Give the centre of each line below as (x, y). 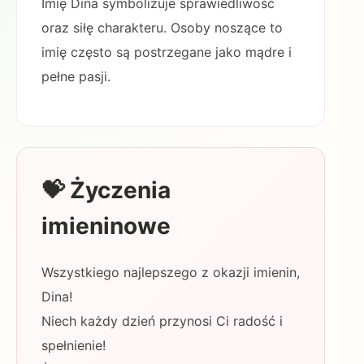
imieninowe (106, 226)
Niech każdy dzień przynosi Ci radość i (162, 321)
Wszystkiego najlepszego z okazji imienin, (171, 272)
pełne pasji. (76, 76)
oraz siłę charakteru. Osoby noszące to (162, 28)
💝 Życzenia (106, 190)
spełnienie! (74, 345)
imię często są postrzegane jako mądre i (167, 52)
